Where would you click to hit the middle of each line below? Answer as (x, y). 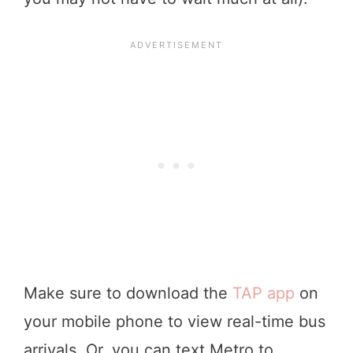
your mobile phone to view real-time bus (175, 321)
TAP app (264, 293)
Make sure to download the (128, 293)
